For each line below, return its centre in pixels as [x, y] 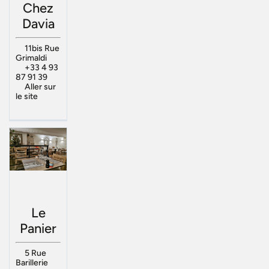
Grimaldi [31, 58]
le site [27, 97]
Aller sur [40, 87]
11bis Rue [42, 49]
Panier [38, 229]
